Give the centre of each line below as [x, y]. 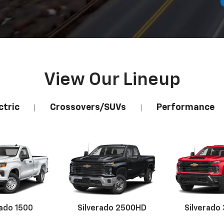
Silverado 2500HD [112, 208]
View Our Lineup [112, 80]
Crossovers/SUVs [88, 107]
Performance [185, 107]
